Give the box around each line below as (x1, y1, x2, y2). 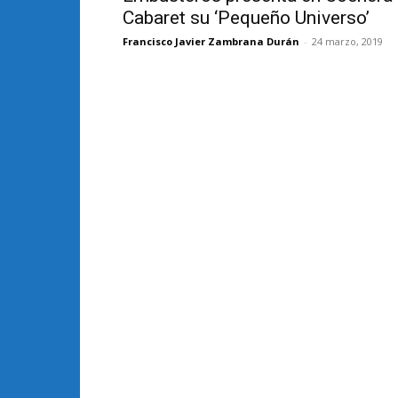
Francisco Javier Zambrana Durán (123, 35, 299, 48)
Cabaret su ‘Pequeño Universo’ (123, 7, 370, 28)
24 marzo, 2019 (312, 35, 383, 48)
